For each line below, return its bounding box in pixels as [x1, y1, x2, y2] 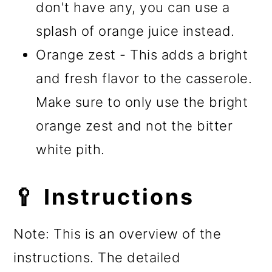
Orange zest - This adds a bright [36, 47, 248, 63]
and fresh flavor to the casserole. [36, 70, 253, 87]
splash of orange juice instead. [36, 23, 235, 39]
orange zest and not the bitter [36, 118, 233, 134]
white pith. [36, 141, 105, 158]
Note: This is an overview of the [13, 226, 222, 242]
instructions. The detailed [13, 250, 181, 266]
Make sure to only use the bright [36, 94, 248, 110]
